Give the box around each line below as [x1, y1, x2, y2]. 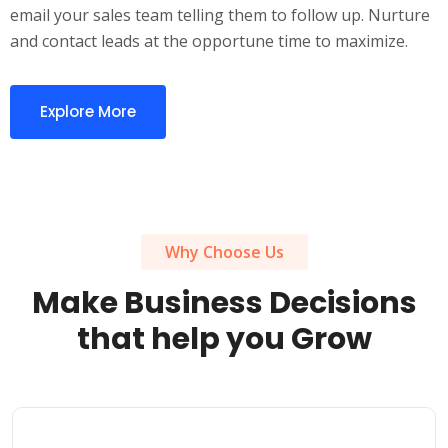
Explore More [40, 101, 136, 122]
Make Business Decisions [31, 282, 417, 324]
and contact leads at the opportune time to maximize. [10, 30, 408, 52]
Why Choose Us [164, 241, 284, 263]
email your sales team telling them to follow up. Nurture [10, 4, 430, 26]
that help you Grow [76, 318, 372, 360]
